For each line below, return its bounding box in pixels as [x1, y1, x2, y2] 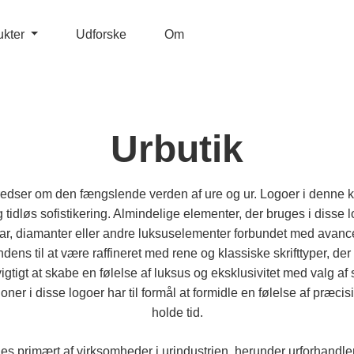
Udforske [76, 28, 127, 41]
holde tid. [151, 306, 203, 319]
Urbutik [111, 128, 243, 170]
